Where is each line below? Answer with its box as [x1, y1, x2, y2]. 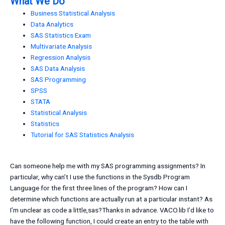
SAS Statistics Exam [31, 31, 91, 39]
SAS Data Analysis [31, 64, 85, 72]
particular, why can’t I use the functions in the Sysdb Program [10, 173, 190, 181]
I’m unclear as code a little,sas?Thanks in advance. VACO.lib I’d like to [10, 206, 214, 214]
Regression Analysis [31, 53, 91, 61]
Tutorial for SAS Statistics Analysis [31, 130, 135, 139]
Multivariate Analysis [31, 42, 92, 50]
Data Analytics [31, 20, 74, 28]
